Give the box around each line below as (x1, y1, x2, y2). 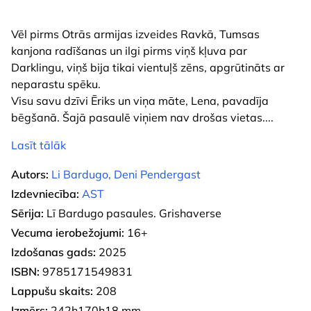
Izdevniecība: (11, 186, 79, 201)
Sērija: (11, 205, 44, 220)
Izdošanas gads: (11, 244, 96, 259)
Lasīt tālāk (11, 137, 66, 152)
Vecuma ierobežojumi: (11, 225, 124, 239)
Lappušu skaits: (11, 283, 93, 298)
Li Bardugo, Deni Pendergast (51, 167, 201, 181)
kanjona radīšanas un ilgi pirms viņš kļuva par (11, 43, 247, 58)
